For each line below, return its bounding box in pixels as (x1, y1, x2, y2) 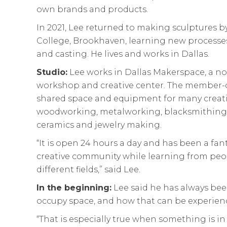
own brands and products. (36, 4, 148, 14)
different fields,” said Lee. (36, 164, 140, 174)
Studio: (36, 67, 67, 77)
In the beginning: (36, 182, 111, 193)
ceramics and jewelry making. (36, 120, 162, 130)
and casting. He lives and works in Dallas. (36, 49, 209, 59)
